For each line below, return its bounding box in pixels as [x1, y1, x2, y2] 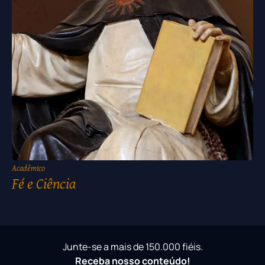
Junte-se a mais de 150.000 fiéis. [62, 240, 203, 254]
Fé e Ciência [12, 172, 76, 195]
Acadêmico [12, 162, 45, 174]
